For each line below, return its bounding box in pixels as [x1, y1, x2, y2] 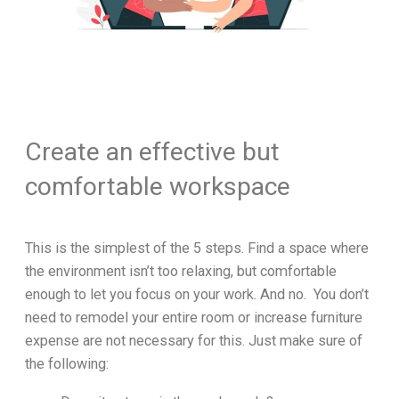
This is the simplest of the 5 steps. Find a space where [25, 240, 369, 257]
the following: [25, 355, 109, 373]
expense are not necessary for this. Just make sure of [25, 332, 362, 350]
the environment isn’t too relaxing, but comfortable [25, 263, 337, 281]
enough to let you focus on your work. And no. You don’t [25, 286, 369, 304]
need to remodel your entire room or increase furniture [25, 309, 362, 327]
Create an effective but [25, 136, 280, 167]
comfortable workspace [25, 171, 290, 201]
